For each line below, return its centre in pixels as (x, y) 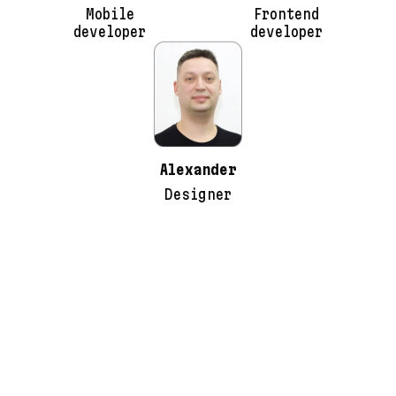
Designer (198, 194)
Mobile (110, 14)
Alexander (198, 170)
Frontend (286, 14)
